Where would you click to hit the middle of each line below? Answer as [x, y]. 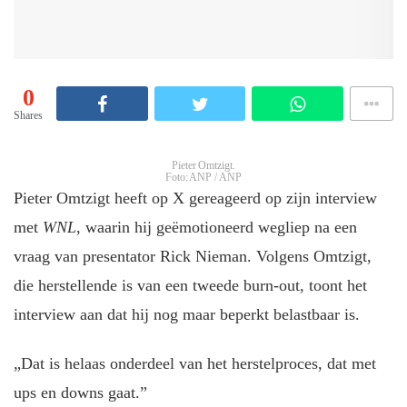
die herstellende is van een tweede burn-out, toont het [190, 285]
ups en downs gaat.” [80, 393]
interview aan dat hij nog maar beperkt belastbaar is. [189, 314]
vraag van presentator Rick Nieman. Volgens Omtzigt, [193, 256]
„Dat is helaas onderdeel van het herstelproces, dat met [195, 364]
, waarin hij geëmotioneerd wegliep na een [217, 227]
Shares [28, 116]
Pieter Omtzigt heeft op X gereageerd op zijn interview [195, 198]
